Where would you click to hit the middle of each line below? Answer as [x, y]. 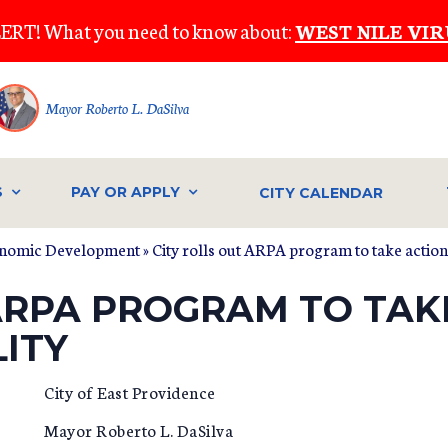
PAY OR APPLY [125, 192]
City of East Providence [198, 392]
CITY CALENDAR [321, 192]
